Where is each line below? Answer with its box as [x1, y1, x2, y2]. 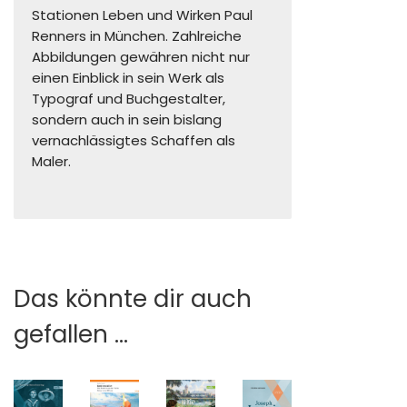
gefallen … [14, 318, 128, 351]
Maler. [32, 151, 71, 171]
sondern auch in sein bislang [32, 109, 222, 129]
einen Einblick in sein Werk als [32, 67, 224, 87]
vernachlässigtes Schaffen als [32, 130, 235, 150]
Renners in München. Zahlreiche [32, 25, 242, 45]
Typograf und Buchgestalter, [32, 88, 225, 108]
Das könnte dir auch [14, 283, 252, 315]
